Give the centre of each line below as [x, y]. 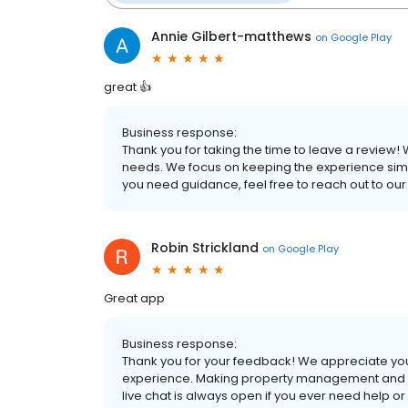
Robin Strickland [205, 248]
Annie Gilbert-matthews [231, 36]
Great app [134, 298]
